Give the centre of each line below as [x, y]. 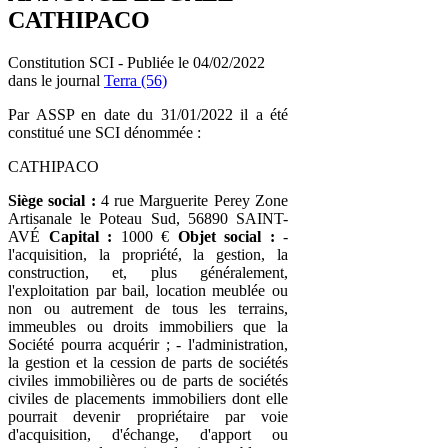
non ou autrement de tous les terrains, [148, 308]
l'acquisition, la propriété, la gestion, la [148, 254]
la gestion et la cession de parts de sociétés [148, 362]
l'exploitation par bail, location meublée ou [148, 290]
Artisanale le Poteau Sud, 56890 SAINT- [148, 218]
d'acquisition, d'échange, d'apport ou [148, 434]
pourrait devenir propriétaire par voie [148, 416]
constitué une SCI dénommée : [104, 132]
